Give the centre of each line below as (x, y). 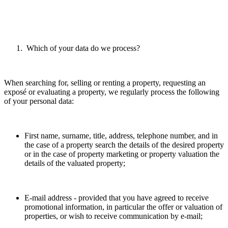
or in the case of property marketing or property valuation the (122, 154)
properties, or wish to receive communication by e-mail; (113, 216)
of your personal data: (39, 101)
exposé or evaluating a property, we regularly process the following (112, 92)
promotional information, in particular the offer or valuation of (123, 207)
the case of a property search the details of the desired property (124, 145)
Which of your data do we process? (82, 48)
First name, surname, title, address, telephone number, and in (121, 136)
